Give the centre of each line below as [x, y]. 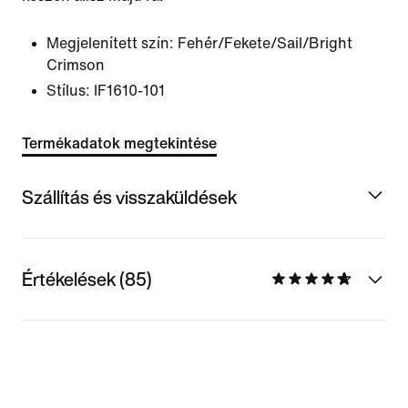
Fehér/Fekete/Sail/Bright [265, 43]
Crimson [76, 65]
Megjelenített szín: [110, 43]
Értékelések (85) [87, 279]
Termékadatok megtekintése [119, 143]
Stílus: [68, 91]
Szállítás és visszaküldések [129, 197]
